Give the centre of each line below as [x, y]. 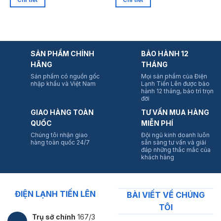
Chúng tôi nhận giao [59, 135]
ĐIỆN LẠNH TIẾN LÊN [55, 194]
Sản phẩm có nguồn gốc [65, 76]
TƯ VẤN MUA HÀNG [175, 112]
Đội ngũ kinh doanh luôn [175, 135]
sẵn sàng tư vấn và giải [174, 143]
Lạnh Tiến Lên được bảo [175, 84]
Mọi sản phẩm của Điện [174, 76]
